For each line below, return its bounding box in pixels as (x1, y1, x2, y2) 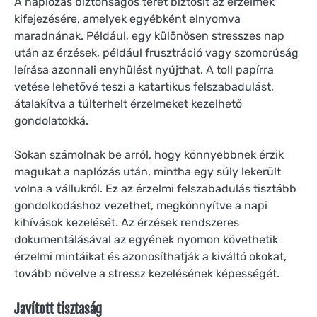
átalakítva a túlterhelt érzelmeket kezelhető (14, 96, 242, 110)
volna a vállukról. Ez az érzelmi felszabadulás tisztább (14, 181, 296, 195)
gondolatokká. (14, 113, 88, 127)
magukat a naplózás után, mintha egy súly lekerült (14, 164, 281, 178)
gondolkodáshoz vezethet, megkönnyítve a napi (14, 198, 267, 212)
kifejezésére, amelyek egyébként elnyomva (14, 11, 241, 25)
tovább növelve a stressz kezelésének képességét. (14, 266, 279, 280)
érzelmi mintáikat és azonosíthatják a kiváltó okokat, (14, 249, 287, 263)
